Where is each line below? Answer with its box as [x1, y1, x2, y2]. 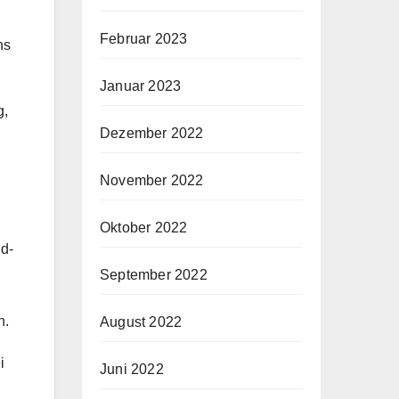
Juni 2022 [100, 361, 164, 377]
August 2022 [100, 313, 183, 330]
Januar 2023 [100, 77, 182, 94]
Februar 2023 [100, 30, 188, 46]
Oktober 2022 [100, 219, 188, 235]
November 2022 [100, 172, 204, 188]
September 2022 [100, 266, 208, 282]
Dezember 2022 [100, 125, 204, 141]
